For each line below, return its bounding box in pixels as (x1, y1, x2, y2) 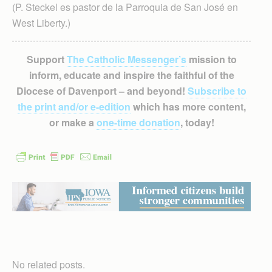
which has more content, (130, 99, 246, 114)
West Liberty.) (12, 15, 70, 30)
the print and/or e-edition (17, 99, 131, 114)
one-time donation (96, 115, 180, 129)
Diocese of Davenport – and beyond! (16, 83, 188, 98)
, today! (180, 115, 214, 129)
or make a (49, 115, 97, 129)
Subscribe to (188, 83, 246, 98)
